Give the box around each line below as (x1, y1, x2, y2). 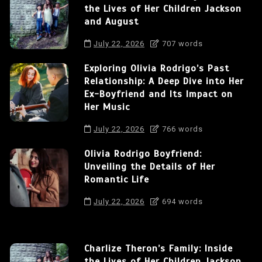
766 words (160, 124, 203, 133)
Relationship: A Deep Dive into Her (84, 75, 244, 87)
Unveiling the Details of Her (84, 160, 215, 173)
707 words (160, 39, 203, 48)
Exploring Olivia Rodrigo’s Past (84, 62, 229, 74)
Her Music (84, 101, 130, 113)
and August (84, 15, 139, 27)
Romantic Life (84, 173, 149, 185)
